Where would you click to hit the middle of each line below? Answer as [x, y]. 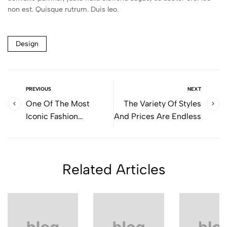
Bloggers [43, 129]
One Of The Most [58, 104]
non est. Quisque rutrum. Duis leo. [63, 9]
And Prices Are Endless [158, 116]
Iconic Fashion [52, 116]
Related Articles [113, 169]
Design [27, 44]
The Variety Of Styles [162, 104]
